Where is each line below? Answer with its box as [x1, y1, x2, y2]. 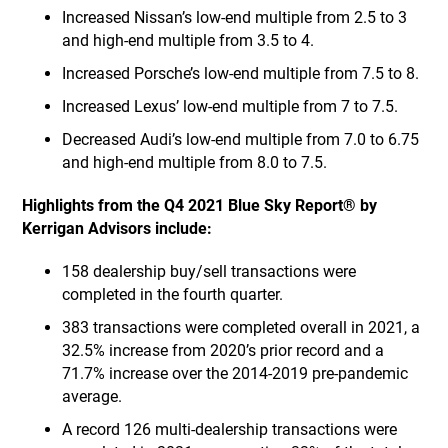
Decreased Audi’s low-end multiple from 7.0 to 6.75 [62, 130, 420, 149]
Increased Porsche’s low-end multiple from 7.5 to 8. [62, 64, 420, 83]
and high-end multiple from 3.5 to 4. [62, 31, 315, 50]
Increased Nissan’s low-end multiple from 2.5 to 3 [62, 8, 408, 27]
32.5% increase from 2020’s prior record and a [62, 341, 385, 360]
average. [62, 387, 123, 406]
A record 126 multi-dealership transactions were [62, 420, 398, 439]
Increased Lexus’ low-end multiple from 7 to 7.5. [62, 97, 399, 116]
